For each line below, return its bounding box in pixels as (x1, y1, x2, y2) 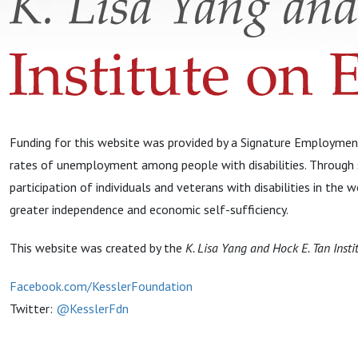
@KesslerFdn (56, 300, 129, 317)
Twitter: (10, 300, 56, 317)
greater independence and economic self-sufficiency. (10, 201, 288, 218)
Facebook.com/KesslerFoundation (10, 278, 193, 295)
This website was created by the (10, 240, 185, 257)
